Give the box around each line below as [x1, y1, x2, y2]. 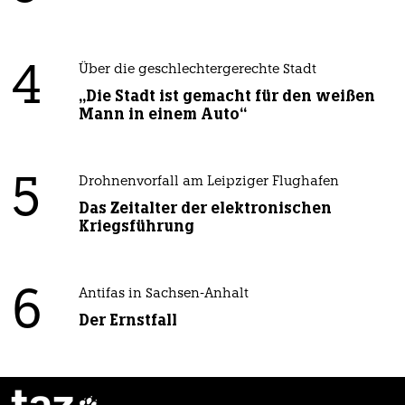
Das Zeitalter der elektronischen [78, 198, 332, 219]
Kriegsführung [78, 216, 194, 237]
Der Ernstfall [78, 310, 177, 331]
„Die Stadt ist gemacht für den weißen [78, 86, 375, 107]
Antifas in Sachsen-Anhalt [78, 287, 249, 302]
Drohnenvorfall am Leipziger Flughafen [78, 175, 339, 190]
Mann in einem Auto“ [78, 104, 247, 125]
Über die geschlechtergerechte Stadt [78, 63, 316, 78]
